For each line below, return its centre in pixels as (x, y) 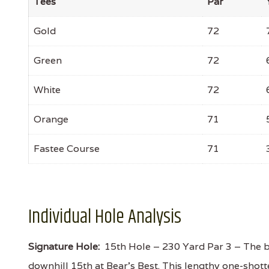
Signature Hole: (64, 246)
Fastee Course (67, 149)
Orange (51, 119)
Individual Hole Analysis (105, 217)
